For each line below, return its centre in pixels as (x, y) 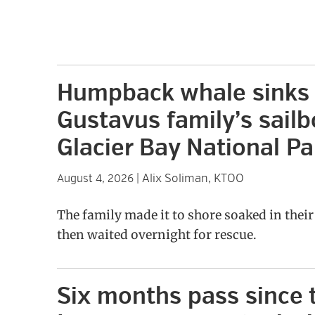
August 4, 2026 (95, 179)
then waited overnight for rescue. (156, 235)
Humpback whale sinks (183, 93)
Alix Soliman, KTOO (193, 178)
